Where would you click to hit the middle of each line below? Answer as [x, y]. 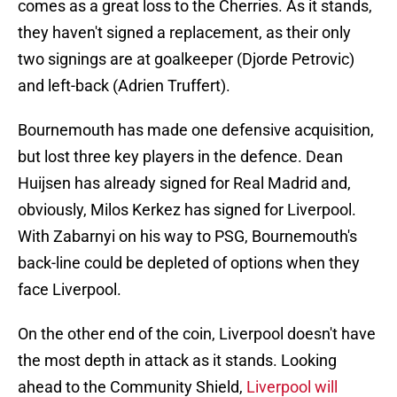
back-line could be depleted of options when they [189, 263]
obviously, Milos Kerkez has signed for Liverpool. [187, 210]
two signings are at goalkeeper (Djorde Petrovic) [186, 59]
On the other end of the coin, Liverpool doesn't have [197, 334]
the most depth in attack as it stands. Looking [177, 361]
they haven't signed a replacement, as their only [184, 33]
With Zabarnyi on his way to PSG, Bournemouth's [187, 237]
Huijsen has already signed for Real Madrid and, [184, 183]
